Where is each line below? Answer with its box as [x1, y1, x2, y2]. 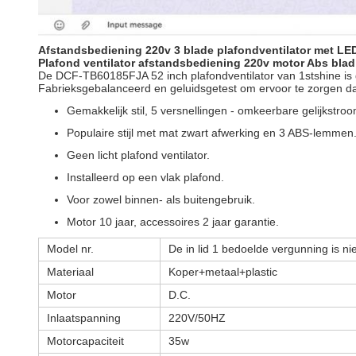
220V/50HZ [168, 311, 226, 324]
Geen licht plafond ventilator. [67, 149, 210, 161]
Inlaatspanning [47, 311, 121, 324]
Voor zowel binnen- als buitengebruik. [67, 193, 255, 206]
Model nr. [47, 242, 94, 255]
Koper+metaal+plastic [168, 265, 277, 278]
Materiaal [47, 265, 94, 278]
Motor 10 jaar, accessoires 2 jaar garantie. [67, 215, 279, 228]
